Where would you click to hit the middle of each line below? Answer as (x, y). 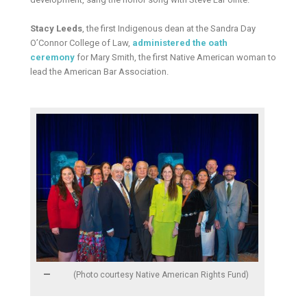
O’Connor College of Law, (82, 43)
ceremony (53, 58)
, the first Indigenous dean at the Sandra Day (169, 29)
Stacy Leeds (57, 29)
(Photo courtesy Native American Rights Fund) (161, 274)
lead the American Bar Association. (101, 72)
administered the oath (180, 43)
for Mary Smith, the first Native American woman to (176, 58)
